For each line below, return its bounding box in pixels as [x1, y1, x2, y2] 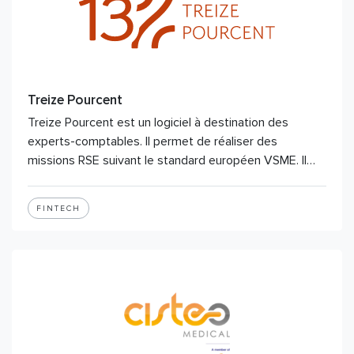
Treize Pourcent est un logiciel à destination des [28, 115, 288, 130]
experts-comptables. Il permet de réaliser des [28, 134, 277, 149]
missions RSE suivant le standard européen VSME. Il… [28, 153, 315, 168]
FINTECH [36, 204, 81, 213]
